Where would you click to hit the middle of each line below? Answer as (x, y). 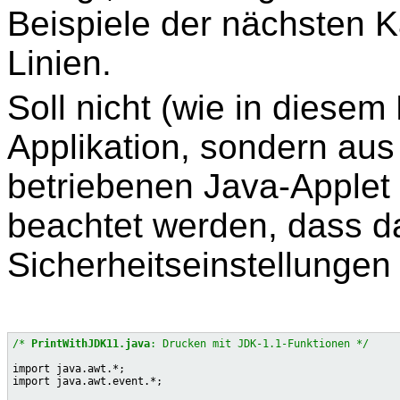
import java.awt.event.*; (87, 381)
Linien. (59, 63)
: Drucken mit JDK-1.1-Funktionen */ (259, 343)
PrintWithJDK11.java (91, 343)
